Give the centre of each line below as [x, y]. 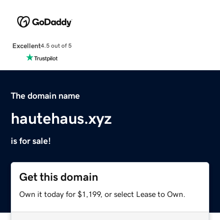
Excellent [26, 45]
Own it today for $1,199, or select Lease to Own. [103, 194]
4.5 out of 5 [56, 46]
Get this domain [59, 177]
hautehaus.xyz [62, 118]
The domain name [46, 96]
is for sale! [31, 141]
